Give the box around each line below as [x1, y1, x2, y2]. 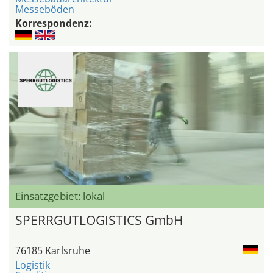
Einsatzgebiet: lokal [15, 189, 105, 204]
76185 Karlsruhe [15, 244, 90, 258]
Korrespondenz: [15, 16, 92, 30]
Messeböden [15, 2, 74, 16]
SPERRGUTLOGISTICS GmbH [15, 211, 183, 229]
